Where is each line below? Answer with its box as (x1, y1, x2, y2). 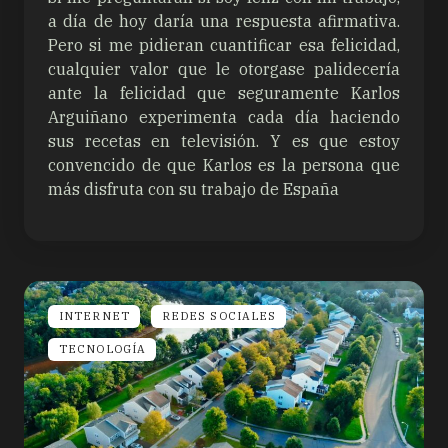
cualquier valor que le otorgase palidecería (48, 59, 400, 80)
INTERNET (59, 309, 130, 324)
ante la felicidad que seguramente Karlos (48, 83, 400, 104)
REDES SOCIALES (161, 309, 277, 324)
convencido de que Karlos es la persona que (48, 155, 400, 176)
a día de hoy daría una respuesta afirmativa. (48, 11, 400, 32)
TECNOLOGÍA (59, 342, 146, 357)
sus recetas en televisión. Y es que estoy (48, 131, 400, 152)
